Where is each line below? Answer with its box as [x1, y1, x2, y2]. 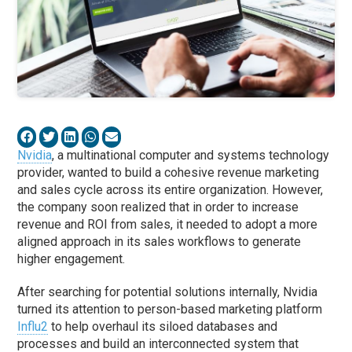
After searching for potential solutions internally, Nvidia [17, 284, 318, 300]
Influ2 [17, 319, 49, 335]
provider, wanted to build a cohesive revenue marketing [17, 165, 320, 181]
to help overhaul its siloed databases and [48, 319, 278, 335]
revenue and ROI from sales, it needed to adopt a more [17, 217, 318, 233]
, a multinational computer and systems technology [52, 148, 330, 163]
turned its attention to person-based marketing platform [17, 302, 323, 317]
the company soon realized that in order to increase [17, 200, 299, 215]
